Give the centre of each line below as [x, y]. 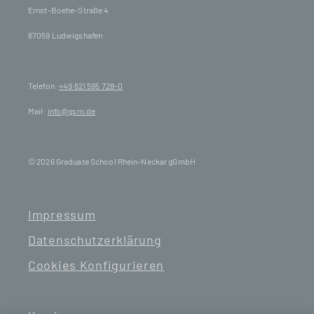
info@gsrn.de [71, 111]
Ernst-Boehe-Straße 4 [69, 10]
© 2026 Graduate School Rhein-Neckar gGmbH [112, 161]
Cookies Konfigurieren [96, 265]
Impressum [62, 214]
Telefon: [44, 86]
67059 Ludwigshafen [66, 35]
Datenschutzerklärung [95, 240]
